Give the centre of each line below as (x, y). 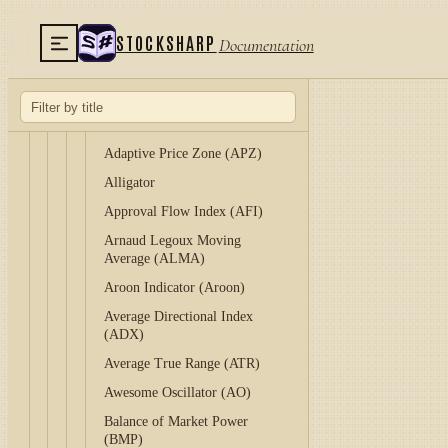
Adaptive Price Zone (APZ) (183, 153)
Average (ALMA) (155, 258)
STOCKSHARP (166, 41)
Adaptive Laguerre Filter (175, 106)
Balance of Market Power (176, 421)
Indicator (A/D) (149, 30)
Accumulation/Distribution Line (195, 59)
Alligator (130, 182)
